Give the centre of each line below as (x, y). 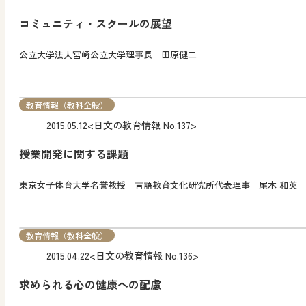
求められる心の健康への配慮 (90, 284)
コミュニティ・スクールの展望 (96, 24)
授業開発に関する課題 (74, 154)
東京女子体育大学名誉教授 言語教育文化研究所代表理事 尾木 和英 (158, 184)
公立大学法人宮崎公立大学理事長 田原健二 (108, 55)
